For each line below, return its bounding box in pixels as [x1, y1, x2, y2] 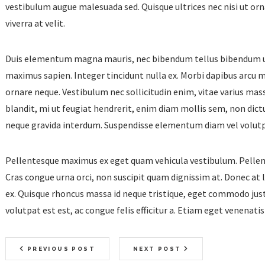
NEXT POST [133, 245, 185, 253]
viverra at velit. [5, 17, 65, 30]
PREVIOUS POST [24, 245, 96, 253]
